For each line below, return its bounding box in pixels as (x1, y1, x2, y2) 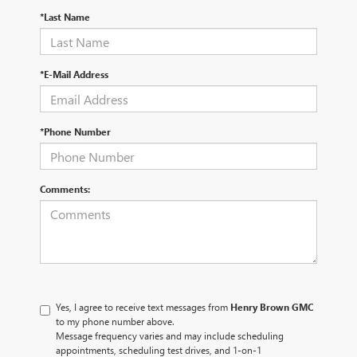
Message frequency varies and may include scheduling (56, 329, 284, 343)
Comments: (40, 182, 90, 196)
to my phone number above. (56, 315, 175, 328)
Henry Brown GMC (230, 300, 313, 314)
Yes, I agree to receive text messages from (56, 300, 230, 314)
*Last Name (40, 10, 90, 24)
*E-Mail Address (40, 68, 108, 81)
